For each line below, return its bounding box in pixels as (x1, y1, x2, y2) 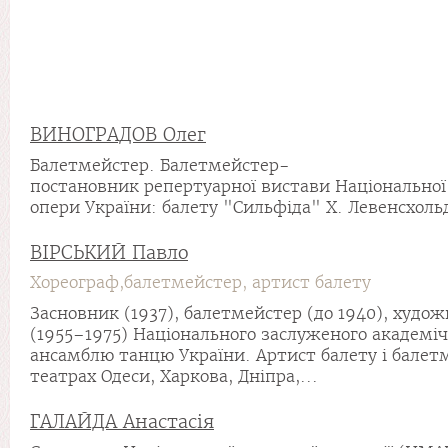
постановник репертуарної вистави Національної (30, 177, 446, 196)
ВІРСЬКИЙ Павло (30, 241, 188, 264)
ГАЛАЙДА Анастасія (30, 410, 214, 433)
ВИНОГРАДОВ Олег (30, 123, 206, 146)
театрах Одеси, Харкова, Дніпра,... (30, 367, 318, 386)
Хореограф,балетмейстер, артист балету (30, 273, 371, 292)
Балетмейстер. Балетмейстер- (30, 156, 290, 175)
